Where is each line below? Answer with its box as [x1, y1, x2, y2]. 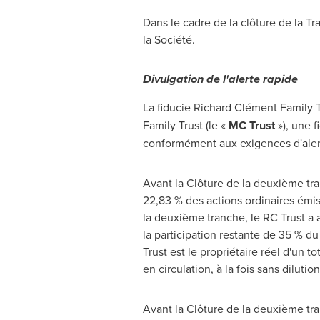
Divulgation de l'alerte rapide [142, 69, 298, 88]
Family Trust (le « [142, 116, 229, 133]
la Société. [142, 31, 195, 47]
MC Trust [228, 116, 275, 134]
